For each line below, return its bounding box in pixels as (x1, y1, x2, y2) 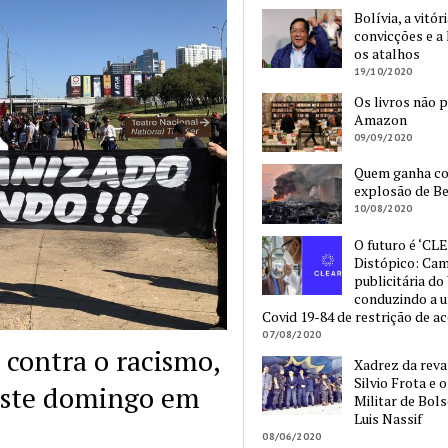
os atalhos (353, 44, 420, 64)
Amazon (353, 110, 407, 130)
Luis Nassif (353, 408, 422, 428)
